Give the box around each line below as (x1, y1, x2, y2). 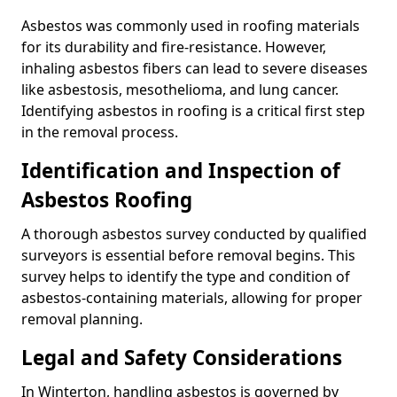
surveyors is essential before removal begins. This (21, 245, 355, 265)
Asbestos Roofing (21, 185, 192, 214)
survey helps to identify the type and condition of (21, 266, 350, 286)
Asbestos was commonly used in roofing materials (21, 15, 360, 35)
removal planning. (21, 308, 143, 329)
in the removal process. (21, 121, 178, 142)
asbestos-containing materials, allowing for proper (21, 287, 362, 307)
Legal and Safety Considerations (21, 343, 342, 371)
